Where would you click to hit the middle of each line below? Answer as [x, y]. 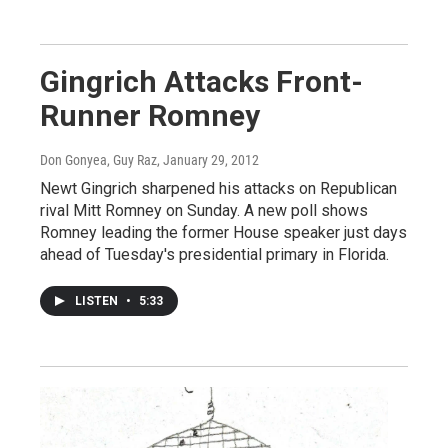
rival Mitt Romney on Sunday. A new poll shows [204, 210]
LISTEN [98, 300]
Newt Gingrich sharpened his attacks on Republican [218, 188]
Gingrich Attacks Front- [201, 81]
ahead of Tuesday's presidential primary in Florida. [214, 254]
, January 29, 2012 [208, 159]
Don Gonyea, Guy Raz [98, 159]
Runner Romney [150, 115]
